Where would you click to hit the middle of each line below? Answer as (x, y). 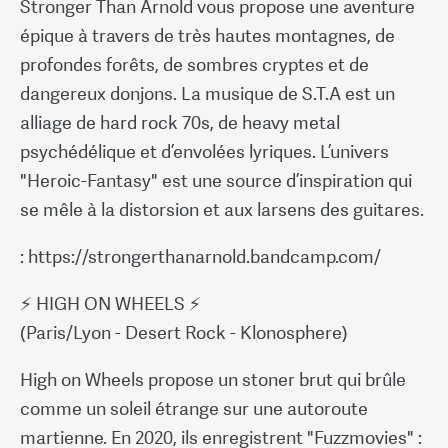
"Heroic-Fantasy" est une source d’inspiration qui (216, 180)
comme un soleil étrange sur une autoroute (194, 408)
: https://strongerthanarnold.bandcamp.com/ (200, 256)
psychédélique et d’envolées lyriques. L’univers (204, 151)
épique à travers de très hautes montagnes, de (207, 35)
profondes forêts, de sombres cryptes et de (194, 64)
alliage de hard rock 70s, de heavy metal (180, 122)
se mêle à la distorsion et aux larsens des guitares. (222, 209)
